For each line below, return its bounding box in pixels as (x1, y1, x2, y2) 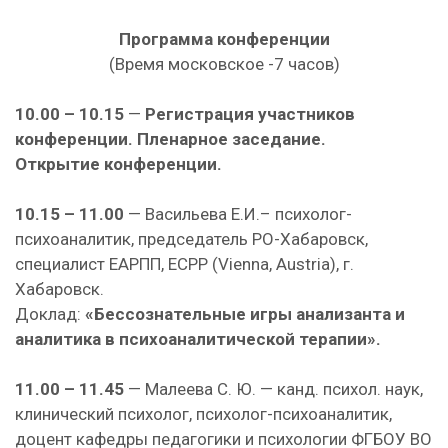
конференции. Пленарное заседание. (15, 129, 326, 149)
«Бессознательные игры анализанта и (81, 304, 405, 324)
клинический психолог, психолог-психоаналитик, (15, 404, 392, 424)
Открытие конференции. (15, 154, 222, 174)
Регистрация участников (145, 104, 355, 124)
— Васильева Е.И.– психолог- (124, 204, 352, 224)
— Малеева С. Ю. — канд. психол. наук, (124, 379, 423, 399)
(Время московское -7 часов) (108, 54, 340, 74)
